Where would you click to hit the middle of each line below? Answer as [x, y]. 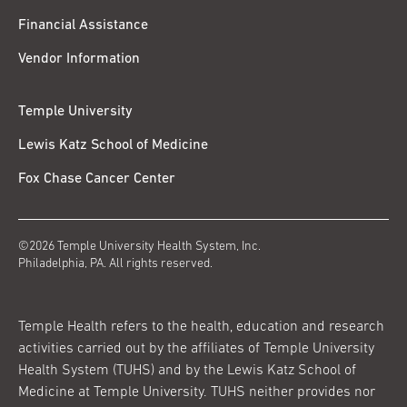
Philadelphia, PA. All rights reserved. [115, 264]
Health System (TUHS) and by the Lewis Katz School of [187, 371]
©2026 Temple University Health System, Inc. [139, 247]
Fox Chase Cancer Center [97, 179]
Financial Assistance [83, 25]
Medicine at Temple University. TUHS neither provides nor [197, 392]
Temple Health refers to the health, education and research [201, 327]
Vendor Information [79, 59]
